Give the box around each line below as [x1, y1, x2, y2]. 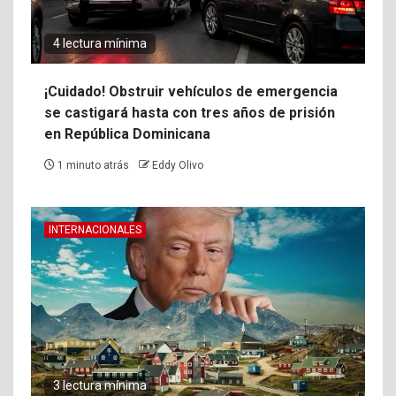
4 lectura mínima [53, 36, 147, 51]
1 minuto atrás [55, 159, 132, 172]
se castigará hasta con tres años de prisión [44, 104, 335, 122]
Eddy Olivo [152, 159, 203, 172]
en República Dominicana [44, 126, 210, 143]
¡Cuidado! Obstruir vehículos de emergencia [44, 83, 338, 101]
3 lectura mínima [53, 378, 147, 393]
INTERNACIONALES [49, 224, 141, 237]
